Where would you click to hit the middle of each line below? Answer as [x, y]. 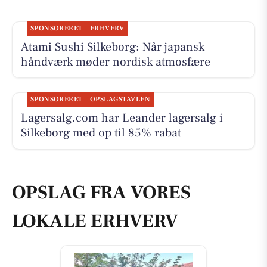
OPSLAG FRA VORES [101, 192]
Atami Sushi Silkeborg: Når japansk [112, 47]
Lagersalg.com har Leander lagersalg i [122, 118]
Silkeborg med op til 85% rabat [101, 133]
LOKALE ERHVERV [95, 221]
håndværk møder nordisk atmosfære [115, 62]
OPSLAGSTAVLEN [120, 100]
